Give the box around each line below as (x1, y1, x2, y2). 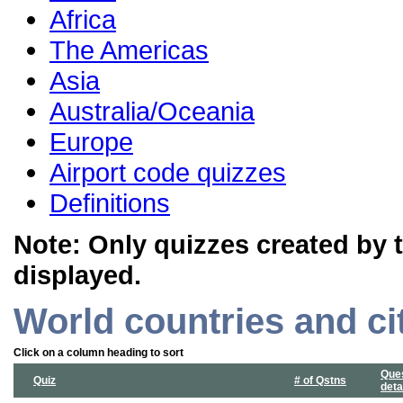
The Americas (49, 35, 209, 66)
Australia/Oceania (49, 96, 255, 127)
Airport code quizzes (49, 157, 286, 188)
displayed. (13, 260, 141, 291)
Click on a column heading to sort (13, 346, 184, 360)
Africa (49, 4, 116, 35)
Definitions (49, 188, 170, 219)
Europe (49, 127, 133, 157)
